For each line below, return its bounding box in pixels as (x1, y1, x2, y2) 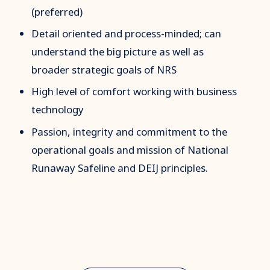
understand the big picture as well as (31, 45, 204, 59)
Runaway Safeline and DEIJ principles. (31, 160, 209, 175)
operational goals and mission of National (31, 142, 229, 157)
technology (31, 102, 87, 117)
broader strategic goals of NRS (31, 63, 177, 77)
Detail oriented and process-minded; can (31, 27, 222, 41)
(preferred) (31, 4, 83, 19)
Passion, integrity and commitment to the (31, 124, 228, 139)
